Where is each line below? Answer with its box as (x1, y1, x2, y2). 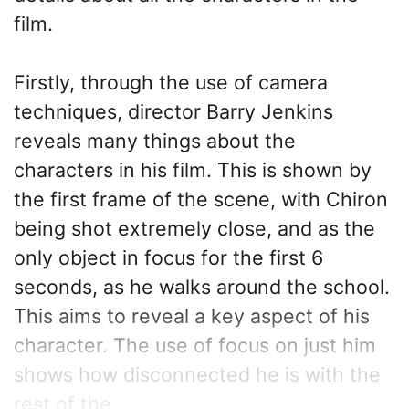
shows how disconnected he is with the (14, 362, 381, 386)
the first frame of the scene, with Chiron (14, 186, 388, 211)
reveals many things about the (14, 128, 296, 152)
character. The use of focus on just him (14, 332, 376, 357)
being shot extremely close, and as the (14, 215, 375, 240)
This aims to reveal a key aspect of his (14, 303, 370, 328)
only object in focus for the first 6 (14, 245, 323, 269)
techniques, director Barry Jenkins (14, 99, 333, 123)
